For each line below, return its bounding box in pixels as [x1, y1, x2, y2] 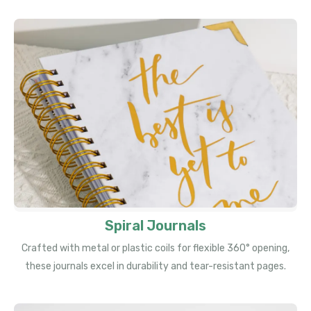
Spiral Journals [104, 217, 207, 235]
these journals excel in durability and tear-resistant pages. [25, 260, 286, 273]
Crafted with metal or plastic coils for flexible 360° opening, [22, 242, 289, 255]
